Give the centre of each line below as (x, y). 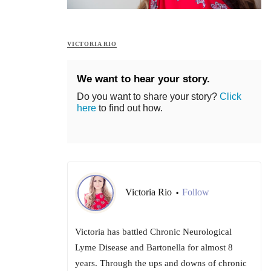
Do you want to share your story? (148, 97)
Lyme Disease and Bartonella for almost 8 (154, 248)
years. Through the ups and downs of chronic (161, 263)
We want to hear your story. (143, 79)
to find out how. (129, 108)
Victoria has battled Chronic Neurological (153, 232)
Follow (196, 192)
